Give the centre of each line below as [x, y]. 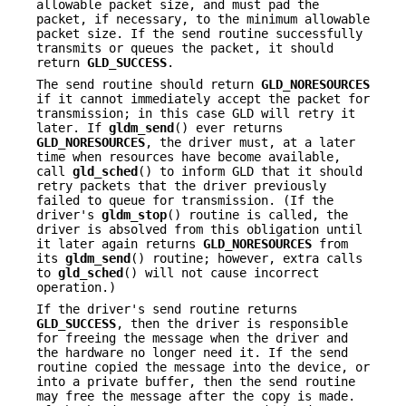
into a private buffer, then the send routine [196, 382]
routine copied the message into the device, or [203, 367]
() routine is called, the [257, 214]
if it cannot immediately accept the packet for [203, 98]
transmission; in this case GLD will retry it [196, 113]
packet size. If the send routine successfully [199, 33]
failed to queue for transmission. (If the [185, 200]
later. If [72, 127]
